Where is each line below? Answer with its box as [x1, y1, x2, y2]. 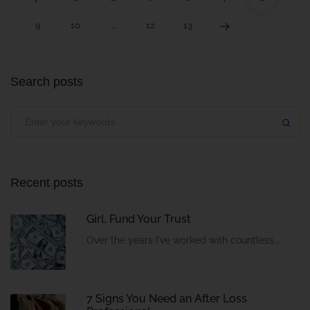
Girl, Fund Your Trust [86, 212, 191, 226]
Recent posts [10, 176, 83, 190]
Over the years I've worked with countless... [86, 235, 280, 246]
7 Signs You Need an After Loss [86, 292, 247, 306]
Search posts [10, 75, 83, 89]
